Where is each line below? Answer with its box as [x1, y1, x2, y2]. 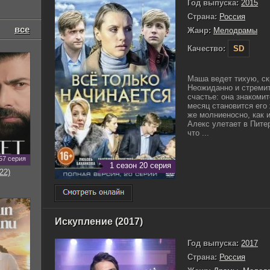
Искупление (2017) [55, 216, 143, 227]
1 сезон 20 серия [110, 160, 171, 170]
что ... [187, 128, 209, 137]
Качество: [187, 43, 225, 53]
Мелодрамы [213, 25, 257, 35]
